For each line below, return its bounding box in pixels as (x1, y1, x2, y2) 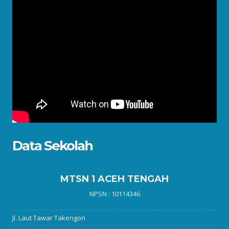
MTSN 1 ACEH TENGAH (60, 173, 169, 185)
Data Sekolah (12, 138, 93, 154)
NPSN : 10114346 (89, 189, 140, 198)
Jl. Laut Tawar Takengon (12, 213, 85, 222)
